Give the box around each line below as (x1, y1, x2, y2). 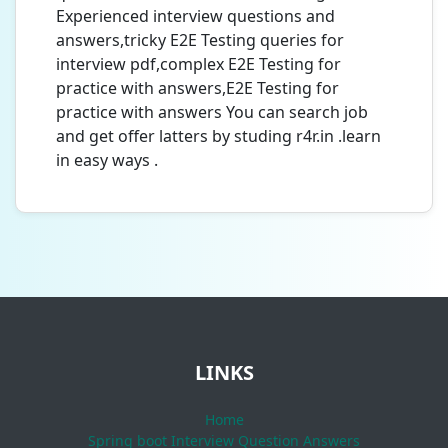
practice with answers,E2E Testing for (56, 77, 339, 99)
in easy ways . (56, 149, 158, 171)
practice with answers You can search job (56, 101, 368, 123)
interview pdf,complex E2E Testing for (56, 53, 341, 75)
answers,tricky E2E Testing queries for (56, 29, 344, 51)
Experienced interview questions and (56, 5, 335, 27)
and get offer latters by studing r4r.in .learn (56, 125, 381, 147)
